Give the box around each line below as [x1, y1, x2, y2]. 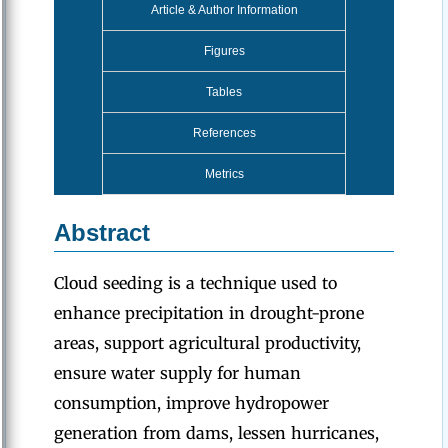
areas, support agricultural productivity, [54, 333, 361, 353]
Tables [206, 85, 242, 99]
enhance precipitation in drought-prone [54, 303, 364, 323]
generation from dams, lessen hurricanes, [54, 423, 379, 443]
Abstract [54, 219, 150, 246]
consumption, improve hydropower [54, 393, 329, 413]
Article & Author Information [150, 3, 298, 17]
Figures [203, 44, 245, 58]
